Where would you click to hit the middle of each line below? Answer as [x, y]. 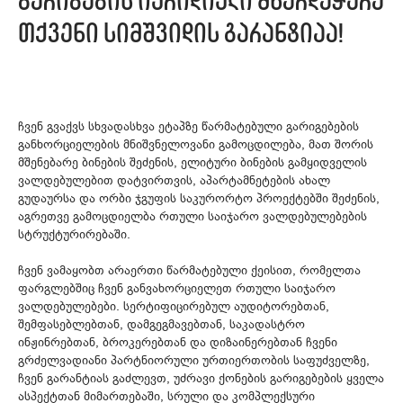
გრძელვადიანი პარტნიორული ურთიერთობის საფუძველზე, [194, 360]
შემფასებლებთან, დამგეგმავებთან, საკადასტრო [161, 324]
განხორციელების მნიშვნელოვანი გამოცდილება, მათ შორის [196, 144]
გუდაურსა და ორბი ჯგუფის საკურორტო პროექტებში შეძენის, [199, 198]
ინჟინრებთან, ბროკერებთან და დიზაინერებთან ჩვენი [178, 342]
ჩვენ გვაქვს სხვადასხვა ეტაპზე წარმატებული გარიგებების [188, 126]
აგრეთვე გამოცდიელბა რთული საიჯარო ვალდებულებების [193, 216]
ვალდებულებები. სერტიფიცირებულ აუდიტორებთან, [174, 306]
